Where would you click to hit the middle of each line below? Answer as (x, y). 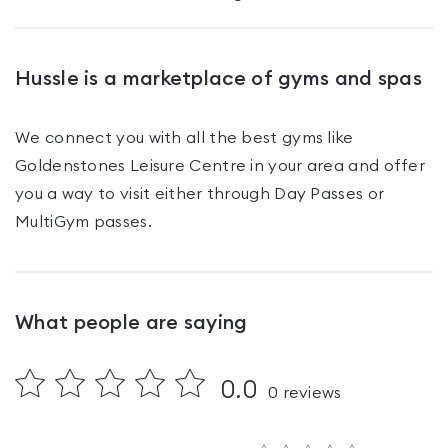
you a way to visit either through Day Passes (189, 194)
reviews (310, 393)
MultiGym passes (81, 222)
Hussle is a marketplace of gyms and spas (218, 79)
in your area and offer (336, 166)
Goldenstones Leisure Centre (131, 166)
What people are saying (131, 323)
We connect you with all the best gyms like (184, 138)
